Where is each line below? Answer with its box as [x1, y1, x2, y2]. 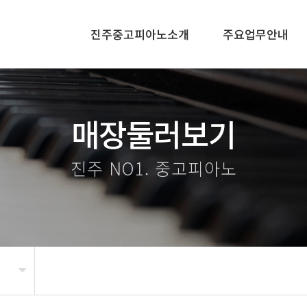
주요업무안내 [223, 25, 288, 42]
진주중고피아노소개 [90, 25, 189, 42]
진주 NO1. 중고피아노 [70, 156, 237, 180]
